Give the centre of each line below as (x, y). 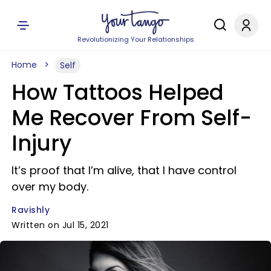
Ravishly (31, 210)
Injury (41, 143)
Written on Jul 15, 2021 (60, 225)
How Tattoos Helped (118, 92)
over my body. (50, 187)
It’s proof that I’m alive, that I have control (124, 170)
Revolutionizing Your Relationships (135, 39)
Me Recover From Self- (132, 118)
